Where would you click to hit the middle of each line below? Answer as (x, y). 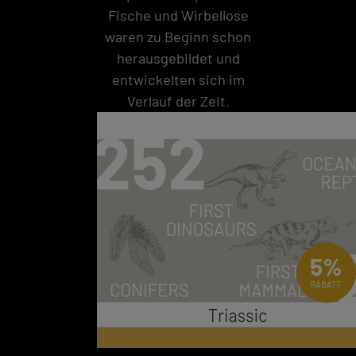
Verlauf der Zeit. (178, 101)
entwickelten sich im (178, 79)
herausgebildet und (178, 58)
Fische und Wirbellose (178, 15)
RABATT (325, 284)
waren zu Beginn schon (178, 36)
